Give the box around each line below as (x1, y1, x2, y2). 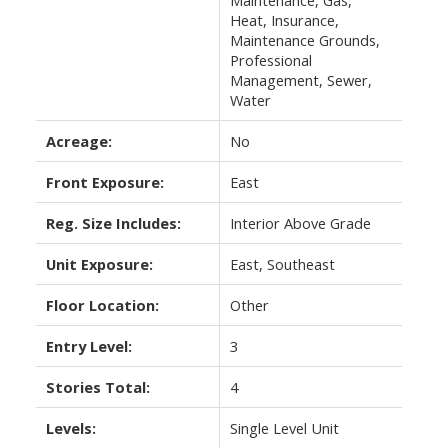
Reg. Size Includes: (45, 213, 181, 234)
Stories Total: (45, 377, 150, 398)
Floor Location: (45, 295, 159, 316)
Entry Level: (45, 336, 132, 357)
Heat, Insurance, (229, 10, 339, 31)
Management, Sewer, (229, 70, 372, 91)
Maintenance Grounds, (229, 30, 380, 51)
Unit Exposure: (45, 254, 153, 275)
